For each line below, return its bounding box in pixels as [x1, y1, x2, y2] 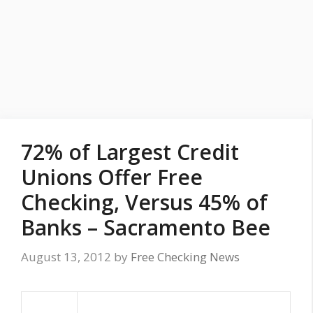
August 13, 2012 [21, 248, 111, 265]
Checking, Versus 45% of [21, 188, 268, 217]
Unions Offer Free [21, 163, 203, 191]
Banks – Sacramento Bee [21, 213, 270, 242]
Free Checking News [131, 248, 240, 265]
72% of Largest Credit [21, 138, 239, 166]
